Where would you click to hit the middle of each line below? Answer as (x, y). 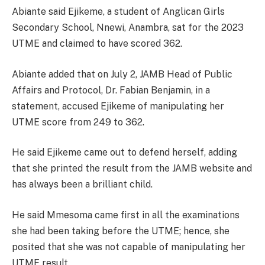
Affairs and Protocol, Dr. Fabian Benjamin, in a (111, 90)
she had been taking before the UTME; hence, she (121, 231)
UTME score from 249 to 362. (78, 122)
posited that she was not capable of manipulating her (129, 247)
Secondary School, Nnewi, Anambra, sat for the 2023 (128, 28)
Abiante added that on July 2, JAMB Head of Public (122, 74)
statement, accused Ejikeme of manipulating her (118, 106)
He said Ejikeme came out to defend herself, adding (125, 153)
